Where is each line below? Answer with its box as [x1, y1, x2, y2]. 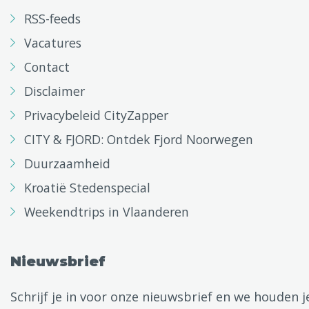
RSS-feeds [24, 10, 81, 28]
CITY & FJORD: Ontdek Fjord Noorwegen [24, 131, 253, 148]
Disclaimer [24, 83, 85, 100]
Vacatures [24, 34, 81, 52]
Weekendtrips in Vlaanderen [24, 203, 189, 221]
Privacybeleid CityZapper [24, 107, 168, 124]
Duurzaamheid [24, 155, 110, 172]
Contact [24, 59, 70, 76]
